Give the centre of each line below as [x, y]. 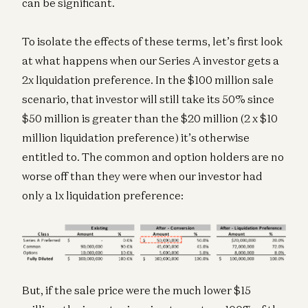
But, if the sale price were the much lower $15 [136, 290]
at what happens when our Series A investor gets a [151, 61]
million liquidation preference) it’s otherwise [136, 138]
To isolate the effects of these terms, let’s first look [152, 42]
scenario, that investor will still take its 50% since [148, 99]
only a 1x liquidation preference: [103, 196]
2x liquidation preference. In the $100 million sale [148, 80]
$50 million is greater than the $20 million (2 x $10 [150, 119]
